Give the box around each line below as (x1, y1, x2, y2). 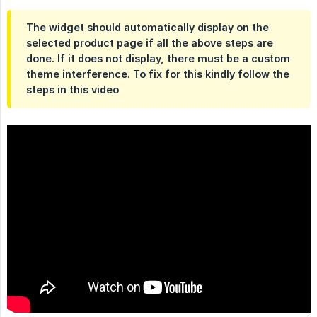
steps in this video (26, 83, 119, 96)
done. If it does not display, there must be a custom (26, 52, 290, 65)
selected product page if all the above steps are (26, 37, 273, 50)
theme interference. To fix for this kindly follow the (26, 68, 289, 81)
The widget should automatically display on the (26, 21, 269, 34)
